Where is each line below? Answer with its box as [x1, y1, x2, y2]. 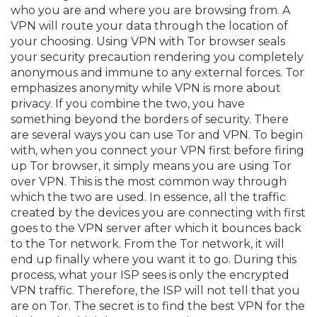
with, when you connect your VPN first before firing [11, 143, 304, 157]
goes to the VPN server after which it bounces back [11, 221, 301, 235]
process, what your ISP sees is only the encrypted [11, 267, 289, 282]
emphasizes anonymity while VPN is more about [11, 81, 281, 95]
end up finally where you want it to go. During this [11, 252, 296, 266]
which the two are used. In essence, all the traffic [11, 190, 286, 204]
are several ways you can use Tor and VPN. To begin [11, 127, 303, 142]
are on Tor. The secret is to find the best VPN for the [11, 299, 305, 313]
